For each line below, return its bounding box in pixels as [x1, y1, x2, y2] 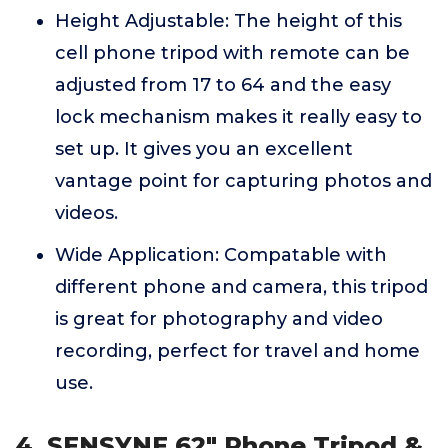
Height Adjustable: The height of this [55, 10, 402, 32]
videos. [55, 202, 118, 224]
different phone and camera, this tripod [55, 276, 428, 298]
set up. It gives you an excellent [55, 138, 353, 160]
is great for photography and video [55, 308, 383, 330]
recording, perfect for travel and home [55, 340, 420, 362]
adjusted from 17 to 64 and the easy [55, 74, 391, 96]
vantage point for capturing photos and [55, 170, 432, 192]
